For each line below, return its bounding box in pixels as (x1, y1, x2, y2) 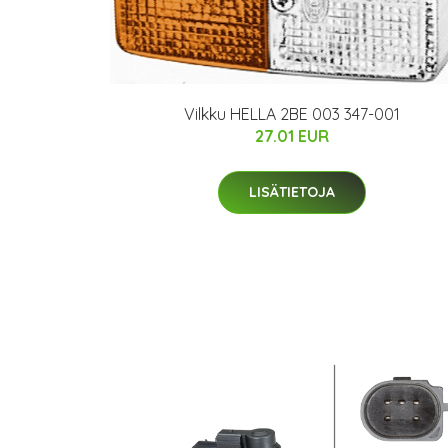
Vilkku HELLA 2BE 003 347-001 (184, 103, 400, 124)
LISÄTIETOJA (249, 182, 335, 201)
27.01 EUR (255, 125, 329, 146)
